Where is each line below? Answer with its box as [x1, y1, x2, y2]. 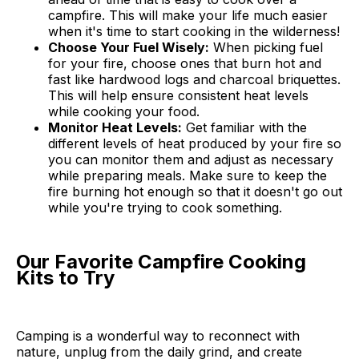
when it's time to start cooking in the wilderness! [48, 23, 340, 39]
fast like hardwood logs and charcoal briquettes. [48, 71, 341, 87]
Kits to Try [16, 266, 115, 289]
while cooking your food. [48, 103, 200, 119]
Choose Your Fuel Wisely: [48, 39, 209, 55]
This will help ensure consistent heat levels [48, 87, 309, 103]
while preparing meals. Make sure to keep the [48, 167, 327, 184]
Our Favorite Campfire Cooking [16, 250, 306, 273]
